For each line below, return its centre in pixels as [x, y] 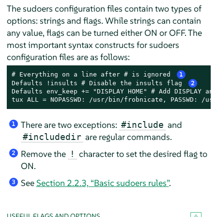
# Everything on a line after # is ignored [93, 75]
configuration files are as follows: [68, 57]
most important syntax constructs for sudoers [93, 45]
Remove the [44, 154]
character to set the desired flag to [142, 154]
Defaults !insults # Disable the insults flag [99, 83]
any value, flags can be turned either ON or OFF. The [104, 33]
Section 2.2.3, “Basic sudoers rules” [102, 183]
